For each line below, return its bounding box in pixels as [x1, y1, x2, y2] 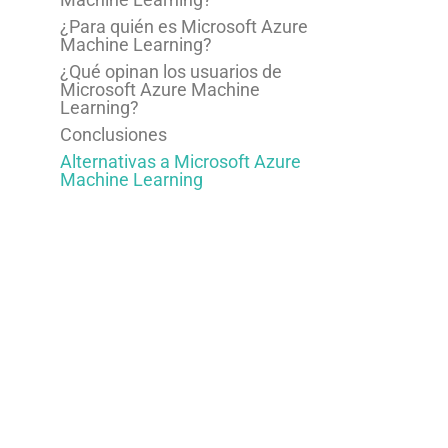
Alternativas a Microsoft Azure [60, 151, 302, 173]
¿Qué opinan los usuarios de [60, 61, 283, 83]
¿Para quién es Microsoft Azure [60, 16, 309, 38]
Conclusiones [60, 124, 168, 146]
